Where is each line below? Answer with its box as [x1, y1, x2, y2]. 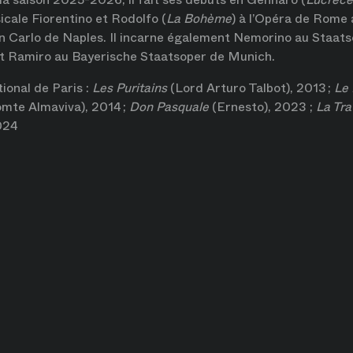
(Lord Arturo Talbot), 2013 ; [167, 79, 334, 97]
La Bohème [166, 9, 232, 28]
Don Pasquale [129, 98, 212, 116]
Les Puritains [92, 79, 167, 97]
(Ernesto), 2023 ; [212, 98, 316, 116]
